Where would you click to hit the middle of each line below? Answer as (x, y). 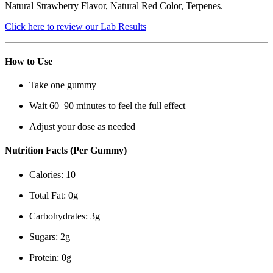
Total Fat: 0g (54, 195)
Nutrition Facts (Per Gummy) (66, 151)
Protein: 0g (50, 257)
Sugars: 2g (50, 236)
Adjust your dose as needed (82, 127)
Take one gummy (63, 85)
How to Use (29, 61)
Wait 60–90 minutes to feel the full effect (107, 106)
